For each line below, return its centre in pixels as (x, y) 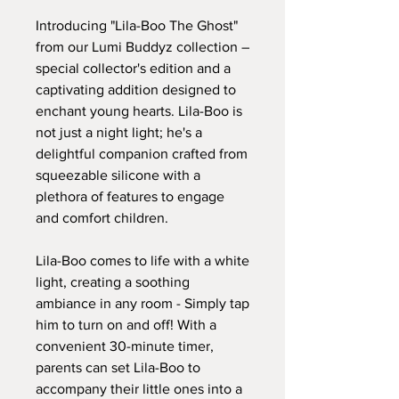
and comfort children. (102, 217)
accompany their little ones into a (139, 388)
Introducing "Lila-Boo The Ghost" (137, 25)
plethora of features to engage (130, 196)
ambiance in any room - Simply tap (142, 303)
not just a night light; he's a (119, 132)
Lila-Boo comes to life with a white (142, 260)
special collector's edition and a (133, 68)
